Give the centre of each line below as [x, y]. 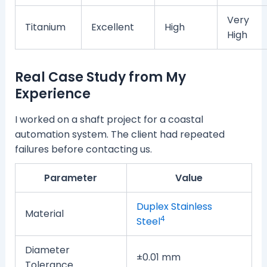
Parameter [71, 178]
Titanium [45, 27]
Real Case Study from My [100, 77]
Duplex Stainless [174, 207]
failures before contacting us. [83, 150]
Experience [52, 94]
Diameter [47, 250]
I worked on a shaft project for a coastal [109, 120]
